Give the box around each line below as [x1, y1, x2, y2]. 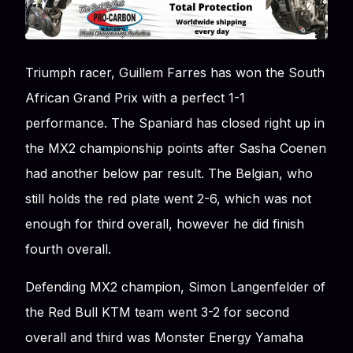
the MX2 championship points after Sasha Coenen [25, 139, 326, 156]
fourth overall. [25, 240, 111, 257]
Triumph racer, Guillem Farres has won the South [25, 64, 325, 80]
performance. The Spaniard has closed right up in [25, 114, 325, 131]
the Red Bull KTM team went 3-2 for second [25, 303, 289, 320]
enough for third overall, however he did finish [25, 215, 304, 232]
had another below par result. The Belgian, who [25, 165, 313, 181]
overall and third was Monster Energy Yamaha [25, 329, 303, 345]
